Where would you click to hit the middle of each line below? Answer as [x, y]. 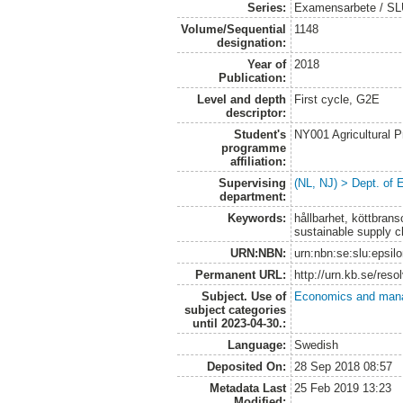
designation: [251, 43]
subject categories [235, 310]
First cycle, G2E [337, 100]
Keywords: [256, 219]
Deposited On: [246, 367]
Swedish [317, 345]
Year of [266, 65]
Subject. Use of [243, 297]
